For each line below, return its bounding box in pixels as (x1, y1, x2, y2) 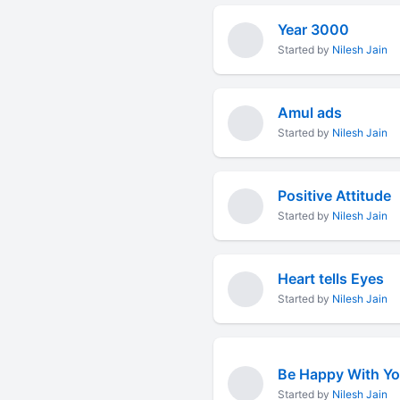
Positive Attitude (277, 187, 391, 204)
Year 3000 (277, 21, 349, 38)
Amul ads (277, 104, 342, 121)
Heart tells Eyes (277, 270, 384, 287)
